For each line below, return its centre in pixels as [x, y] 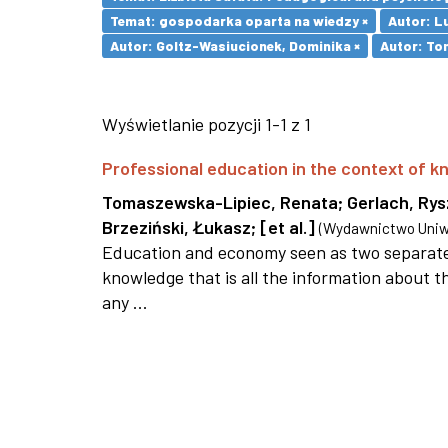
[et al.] [287, 227]
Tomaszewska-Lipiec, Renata [220, 202]
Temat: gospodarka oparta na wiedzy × [239, 20]
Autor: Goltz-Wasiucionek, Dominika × [235, 45]
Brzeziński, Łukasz [176, 227]
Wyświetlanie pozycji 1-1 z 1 [206, 124]
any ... [125, 302]
